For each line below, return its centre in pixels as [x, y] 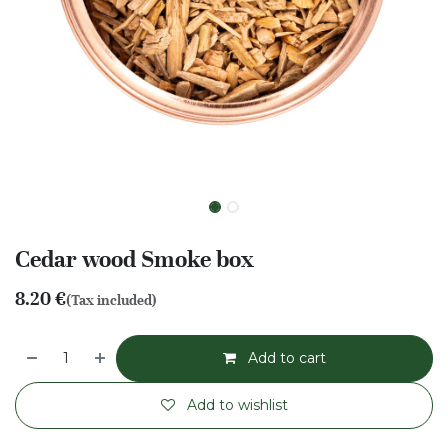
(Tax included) [111, 300]
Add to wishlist [237, 405]
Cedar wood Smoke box [134, 259]
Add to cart [285, 358]
